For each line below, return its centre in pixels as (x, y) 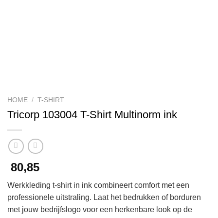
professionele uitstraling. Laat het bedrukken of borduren (104, 198)
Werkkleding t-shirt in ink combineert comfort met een (98, 185)
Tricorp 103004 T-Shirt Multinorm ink (92, 114)
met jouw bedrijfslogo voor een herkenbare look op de (100, 210)
